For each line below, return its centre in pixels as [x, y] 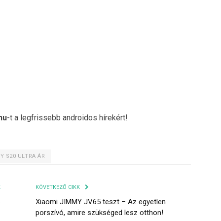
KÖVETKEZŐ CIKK [58, 187]
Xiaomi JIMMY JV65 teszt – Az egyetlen [101, 202]
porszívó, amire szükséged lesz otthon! [99, 212]
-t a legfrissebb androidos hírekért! [67, 117]
